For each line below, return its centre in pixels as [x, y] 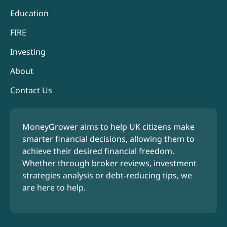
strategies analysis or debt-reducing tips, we [107, 175]
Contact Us [31, 90]
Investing [28, 52]
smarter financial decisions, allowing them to [108, 139]
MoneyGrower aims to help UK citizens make [108, 127]
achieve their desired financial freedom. [98, 151]
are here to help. [54, 187]
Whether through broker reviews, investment [109, 163]
